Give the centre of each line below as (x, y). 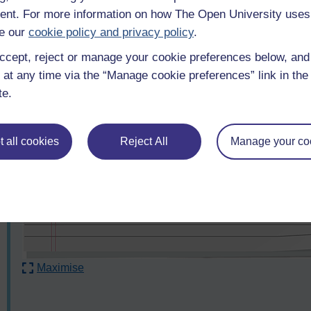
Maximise (60, 268)
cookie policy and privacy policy (111, 32)
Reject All (144, 141)
